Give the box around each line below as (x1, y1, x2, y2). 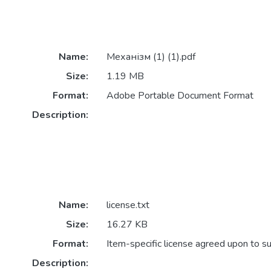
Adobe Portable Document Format (106, 89, 253, 103)
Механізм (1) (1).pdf (106, 50, 195, 64)
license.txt (106, 198, 149, 212)
